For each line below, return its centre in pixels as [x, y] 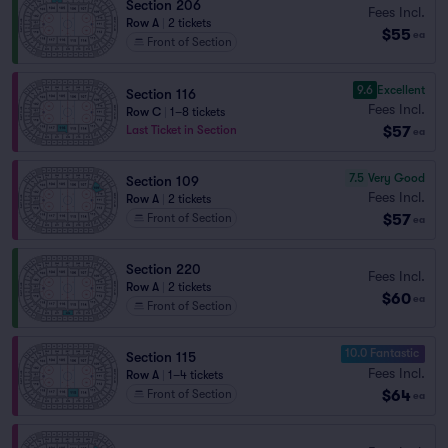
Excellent [401, 89]
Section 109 [162, 181]
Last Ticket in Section [181, 130]
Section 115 [161, 357]
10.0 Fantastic [382, 353]
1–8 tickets [197, 112]
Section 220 [163, 269]
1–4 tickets [195, 375]
